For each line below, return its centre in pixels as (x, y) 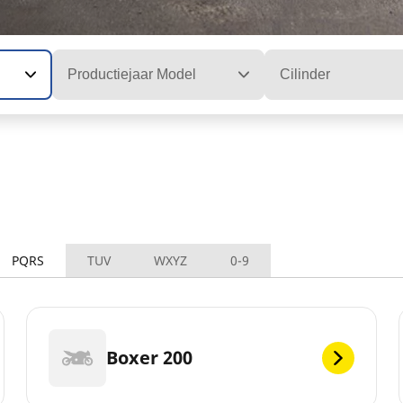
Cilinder (305, 74)
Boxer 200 (150, 358)
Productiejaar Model (131, 74)
